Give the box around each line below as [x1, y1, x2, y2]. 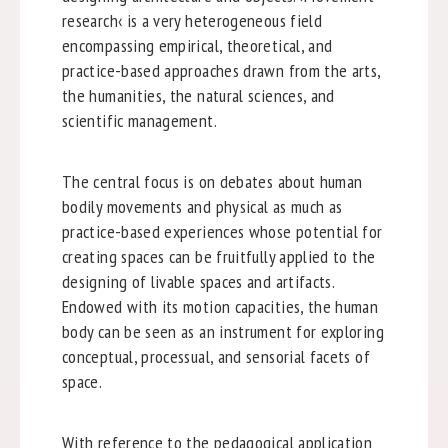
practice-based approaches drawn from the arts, [61, 58, 381, 82]
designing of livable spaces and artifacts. [61, 269, 335, 293]
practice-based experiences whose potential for [61, 219, 383, 243]
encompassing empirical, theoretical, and [61, 33, 333, 57]
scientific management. [61, 108, 217, 132]
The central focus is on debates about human [61, 169, 363, 193]
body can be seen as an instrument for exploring [61, 319, 384, 343]
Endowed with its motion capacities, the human [61, 294, 379, 318]
